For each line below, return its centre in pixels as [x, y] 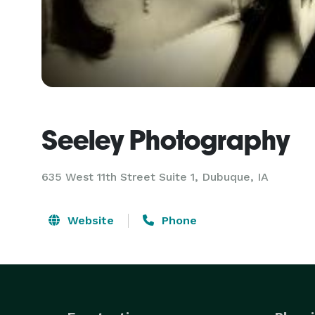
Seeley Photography [166, 140]
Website [89, 220]
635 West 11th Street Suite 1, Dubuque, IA [155, 177]
